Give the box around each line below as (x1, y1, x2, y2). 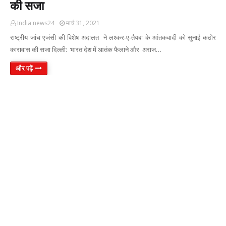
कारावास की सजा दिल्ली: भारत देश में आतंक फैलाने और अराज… (10, 45, 161, 54)
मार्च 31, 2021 (66, 19, 100, 27)
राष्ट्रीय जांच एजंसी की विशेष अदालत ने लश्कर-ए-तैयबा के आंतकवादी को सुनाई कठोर (10, 33, 216, 42)
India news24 (17, 19, 54, 27)
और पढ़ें (16, 64, 33, 73)
